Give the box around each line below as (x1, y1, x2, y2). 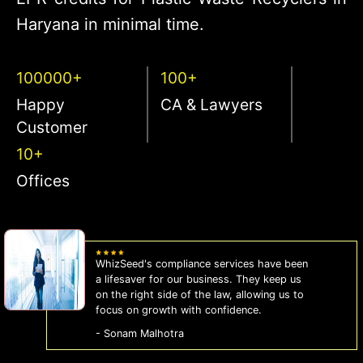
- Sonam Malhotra (95, 327, 184, 340)
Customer (16, 117, 88, 138)
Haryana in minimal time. (16, 15, 204, 35)
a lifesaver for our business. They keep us (95, 272, 301, 285)
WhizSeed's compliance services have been (95, 257, 308, 270)
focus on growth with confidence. (95, 303, 262, 316)
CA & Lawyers (160, 95, 263, 115)
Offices (16, 171, 70, 191)
